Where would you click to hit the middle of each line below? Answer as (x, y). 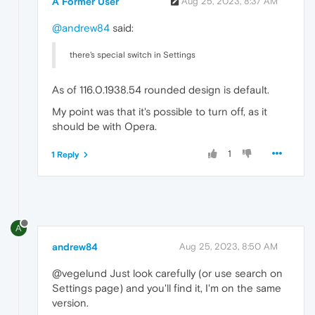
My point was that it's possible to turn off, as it (160, 112)
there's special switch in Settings (133, 55)
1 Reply (65, 155)
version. (70, 303)
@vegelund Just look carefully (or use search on (167, 274)
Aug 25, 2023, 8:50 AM (229, 247)
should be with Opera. (104, 127)
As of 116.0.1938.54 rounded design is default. (161, 90)
